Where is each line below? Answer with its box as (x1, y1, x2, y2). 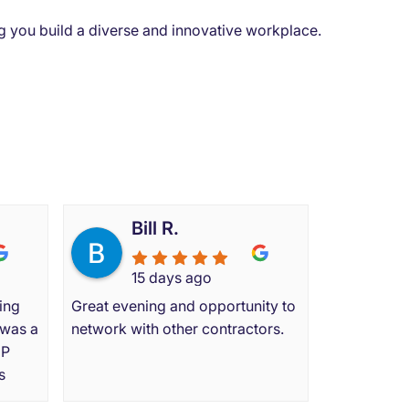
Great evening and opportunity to (71, 296, 296, 315)
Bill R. (131, 216, 179, 239)
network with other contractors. (71, 319, 284, 338)
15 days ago (131, 267, 212, 287)
